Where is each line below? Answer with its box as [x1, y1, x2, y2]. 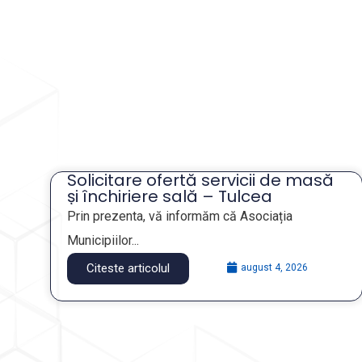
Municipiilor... [67, 233, 139, 249]
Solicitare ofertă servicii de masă [67, 169, 334, 192]
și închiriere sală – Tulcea [67, 185, 272, 208]
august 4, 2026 [240, 262, 308, 274]
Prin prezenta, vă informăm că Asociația [67, 208, 293, 225]
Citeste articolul [86, 261, 170, 276]
